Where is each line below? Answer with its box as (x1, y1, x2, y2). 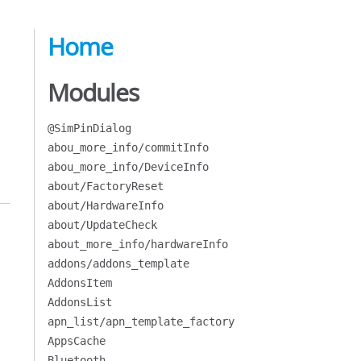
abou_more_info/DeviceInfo (47, 160, 209, 173)
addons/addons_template (47, 257, 189, 270)
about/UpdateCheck (47, 218, 157, 231)
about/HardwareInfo (47, 199, 164, 212)
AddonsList (47, 296, 112, 309)
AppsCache (47, 334, 106, 347)
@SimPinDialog (47, 122, 131, 135)
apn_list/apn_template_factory (47, 315, 234, 328)
